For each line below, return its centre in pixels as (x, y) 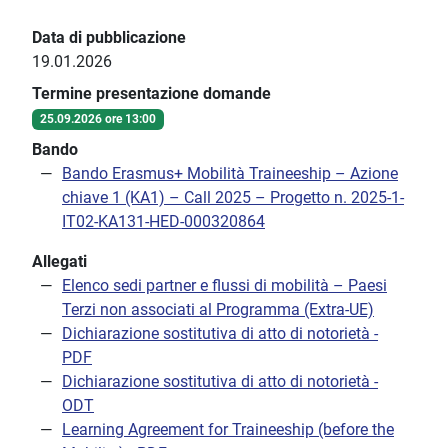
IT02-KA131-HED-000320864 (163, 222)
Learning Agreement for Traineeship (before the (228, 430)
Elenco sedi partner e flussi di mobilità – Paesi (224, 286)
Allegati (59, 262)
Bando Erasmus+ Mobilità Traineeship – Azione (230, 174)
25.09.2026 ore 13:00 (97, 119)
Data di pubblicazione (109, 38)
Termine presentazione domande (151, 94)
